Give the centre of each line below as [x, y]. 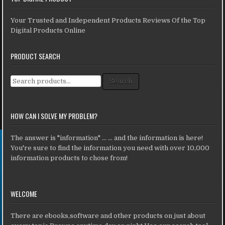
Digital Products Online [48, 30]
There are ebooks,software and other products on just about [108, 216]
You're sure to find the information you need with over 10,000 [110, 148]
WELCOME [24, 194]
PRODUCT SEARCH [36, 56]
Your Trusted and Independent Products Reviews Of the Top [108, 20]
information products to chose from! [69, 158]
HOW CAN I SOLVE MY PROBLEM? [54, 116]
